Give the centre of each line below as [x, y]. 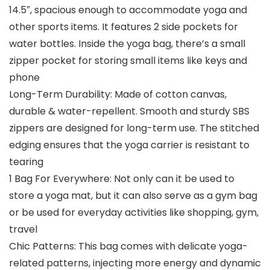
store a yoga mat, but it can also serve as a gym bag [133, 196]
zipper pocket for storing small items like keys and [128, 61]
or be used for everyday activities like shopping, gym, [134, 213]
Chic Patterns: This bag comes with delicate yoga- [128, 246]
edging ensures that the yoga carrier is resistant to [129, 145]
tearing [26, 162]
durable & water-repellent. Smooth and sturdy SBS [129, 111]
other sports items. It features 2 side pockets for [124, 27]
